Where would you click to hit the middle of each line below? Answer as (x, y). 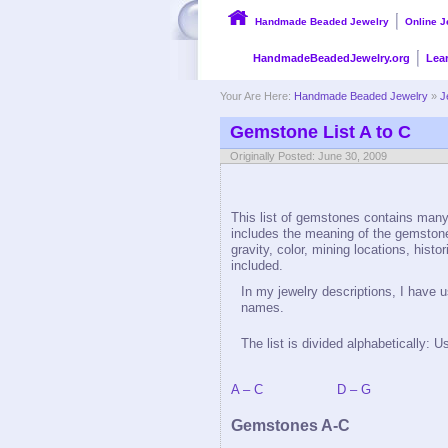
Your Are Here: (257, 96)
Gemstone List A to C (320, 132)
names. (262, 307)
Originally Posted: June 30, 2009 (308, 156)
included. (257, 265)
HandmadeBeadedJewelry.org (332, 58)
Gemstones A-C (290, 425)
